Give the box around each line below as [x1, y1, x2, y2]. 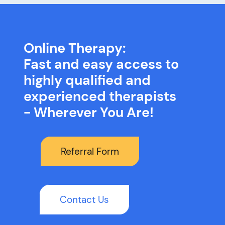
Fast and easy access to [23, 55, 179, 73]
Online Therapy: [23, 39, 126, 57]
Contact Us [60, 193, 109, 206]
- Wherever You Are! [23, 103, 154, 121]
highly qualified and [23, 71, 151, 89]
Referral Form [60, 145, 119, 158]
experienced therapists [23, 87, 176, 105]
